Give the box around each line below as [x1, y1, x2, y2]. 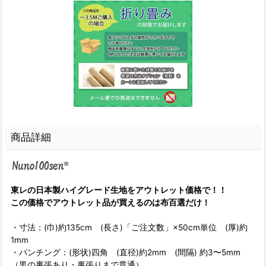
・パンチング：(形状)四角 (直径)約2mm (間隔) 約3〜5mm [11, 247, 249, 257]
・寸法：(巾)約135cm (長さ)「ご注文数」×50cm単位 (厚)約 [11, 222, 248, 232]
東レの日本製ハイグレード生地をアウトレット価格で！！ [11, 185, 227, 195]
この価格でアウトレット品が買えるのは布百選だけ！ [11, 197, 210, 207]
